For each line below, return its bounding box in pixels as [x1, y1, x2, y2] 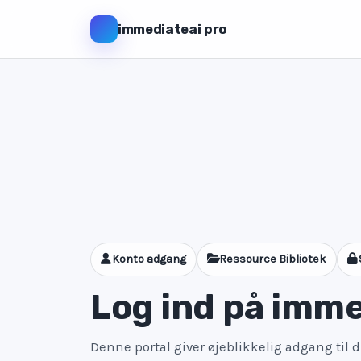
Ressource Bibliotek [218, 251, 326, 266]
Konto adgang [112, 251, 187, 266]
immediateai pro [118, 21, 227, 37]
